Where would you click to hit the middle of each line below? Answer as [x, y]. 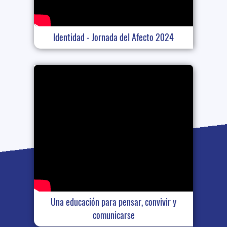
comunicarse [113, 216]
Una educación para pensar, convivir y [113, 202]
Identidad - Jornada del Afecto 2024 [113, 37]
